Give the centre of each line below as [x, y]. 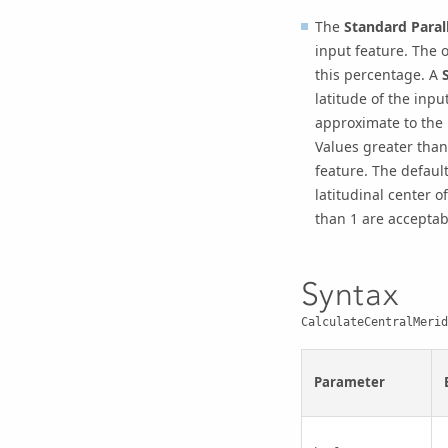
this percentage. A [378, 74]
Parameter [349, 382]
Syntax [349, 294]
